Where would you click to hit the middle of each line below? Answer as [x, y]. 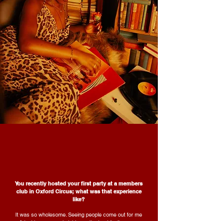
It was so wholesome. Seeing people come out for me [79, 215]
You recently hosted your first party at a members [79, 184]
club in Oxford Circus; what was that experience [79, 191]
